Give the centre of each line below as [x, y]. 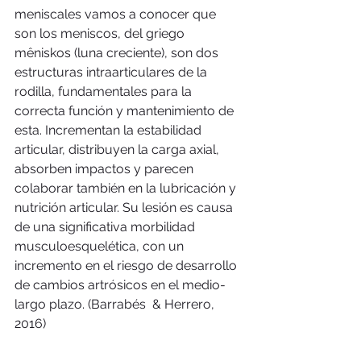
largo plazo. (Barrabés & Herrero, [116, 305]
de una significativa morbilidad [106, 227]
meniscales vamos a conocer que [117, 15]
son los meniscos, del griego [101, 34]
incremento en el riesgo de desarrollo [127, 266]
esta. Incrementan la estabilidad [110, 131]
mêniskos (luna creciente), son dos [118, 53]
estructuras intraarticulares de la [112, 73]
